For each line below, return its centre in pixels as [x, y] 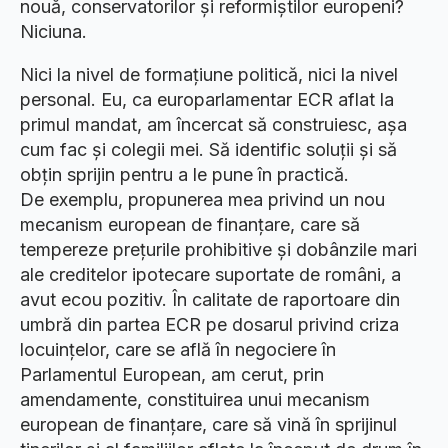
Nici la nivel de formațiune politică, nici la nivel [209, 74]
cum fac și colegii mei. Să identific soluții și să [208, 149]
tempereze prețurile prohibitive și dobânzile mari [218, 249]
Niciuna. [53, 31]
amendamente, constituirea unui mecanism [195, 399]
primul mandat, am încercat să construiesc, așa [213, 124]
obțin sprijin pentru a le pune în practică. [184, 174]
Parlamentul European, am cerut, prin [172, 374]
